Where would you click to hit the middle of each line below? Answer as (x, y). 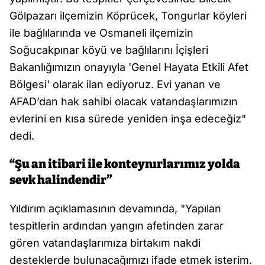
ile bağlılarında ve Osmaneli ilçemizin (101, 33)
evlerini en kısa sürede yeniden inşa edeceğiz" (128, 119)
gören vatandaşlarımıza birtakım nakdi (105, 243)
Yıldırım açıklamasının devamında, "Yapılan (115, 209)
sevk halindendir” (61, 180)
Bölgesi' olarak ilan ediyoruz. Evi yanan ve (115, 84)
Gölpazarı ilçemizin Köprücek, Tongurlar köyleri (128, 16)
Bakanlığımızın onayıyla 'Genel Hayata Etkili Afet (129, 67)
